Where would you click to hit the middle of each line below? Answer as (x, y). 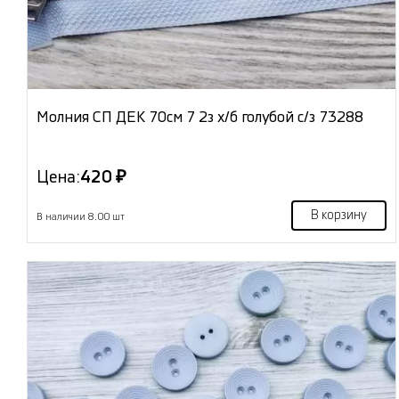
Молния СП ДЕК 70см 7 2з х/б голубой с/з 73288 (200, 118)
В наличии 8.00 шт (81, 217)
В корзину (338, 216)
